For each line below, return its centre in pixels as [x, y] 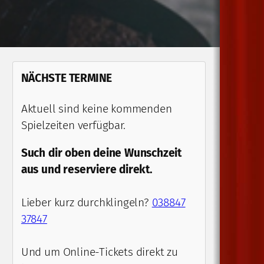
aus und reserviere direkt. [87, 170]
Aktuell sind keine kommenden [96, 109]
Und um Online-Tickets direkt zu [99, 252]
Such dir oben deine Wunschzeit [101, 153]
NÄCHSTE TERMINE [67, 78]
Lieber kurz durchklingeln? [86, 203]
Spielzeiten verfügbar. [73, 125]
